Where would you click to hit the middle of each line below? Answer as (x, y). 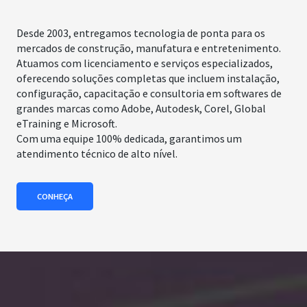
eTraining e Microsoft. (67, 123)
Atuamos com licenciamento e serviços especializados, (145, 63)
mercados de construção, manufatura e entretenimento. (149, 48)
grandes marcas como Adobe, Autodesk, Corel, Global (141, 108)
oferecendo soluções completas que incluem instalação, (148, 78)
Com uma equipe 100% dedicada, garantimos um (129, 138)
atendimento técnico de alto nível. (97, 153)
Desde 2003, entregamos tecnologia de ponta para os (141, 33)
